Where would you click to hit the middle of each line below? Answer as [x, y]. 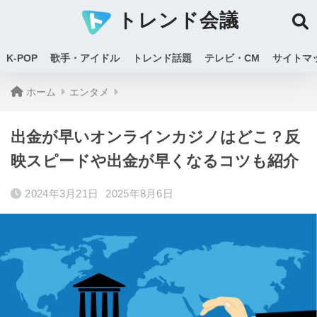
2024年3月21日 [62, 194]
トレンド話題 [162, 58]
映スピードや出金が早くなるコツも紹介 [155, 161]
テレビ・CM [232, 58]
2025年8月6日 [140, 194]
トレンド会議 [175, 21]
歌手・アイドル [85, 58]
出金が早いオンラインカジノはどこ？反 [155, 137]
